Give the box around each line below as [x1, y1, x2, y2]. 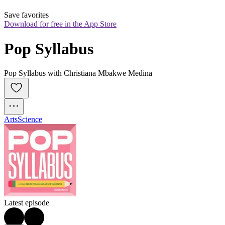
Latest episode [4, 198, 49, 207]
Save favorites [4, 11, 49, 20]
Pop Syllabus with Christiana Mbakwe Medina [4, 69, 152, 78]
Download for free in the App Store [4, 20, 117, 29]
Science [18, 115, 42, 124]
